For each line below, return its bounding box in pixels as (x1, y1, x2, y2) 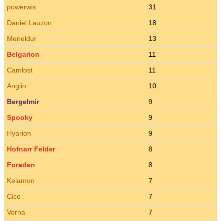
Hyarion (7, 129, 31, 137)
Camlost (7, 66, 33, 74)
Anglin (7, 82, 26, 90)
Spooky (7, 113, 33, 121)
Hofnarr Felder (7, 145, 55, 153)
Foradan (7, 161, 35, 169)
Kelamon (7, 177, 35, 184)
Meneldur (7, 35, 37, 42)
